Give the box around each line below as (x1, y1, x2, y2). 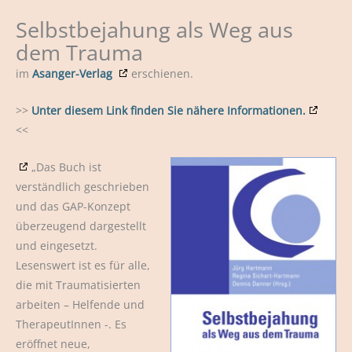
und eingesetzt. (16, 237, 97, 253)
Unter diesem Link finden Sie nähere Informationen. (31, 102, 306, 118)
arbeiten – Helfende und (16, 296, 145, 312)
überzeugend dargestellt (16, 218, 146, 233)
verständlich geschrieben (16, 178, 149, 194)
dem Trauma (16, 38, 143, 68)
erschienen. (131, 66, 193, 82)
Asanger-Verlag (32, 66, 112, 82)
